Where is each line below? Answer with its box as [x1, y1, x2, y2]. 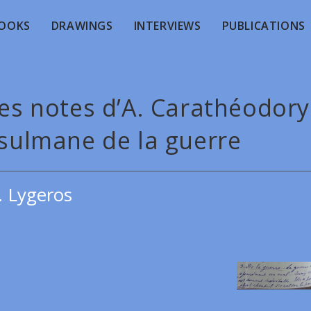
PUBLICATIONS [221, 18, 305, 33]
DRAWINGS [51, 18, 113, 33]
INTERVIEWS [133, 18, 201, 33]
